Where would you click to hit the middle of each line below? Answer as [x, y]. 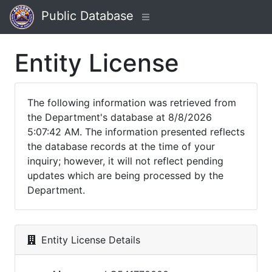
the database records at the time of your [121, 146]
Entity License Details [89, 240]
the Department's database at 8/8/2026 [120, 117]
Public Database [84, 16]
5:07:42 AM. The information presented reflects [136, 132]
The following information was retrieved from [132, 103]
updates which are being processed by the [125, 175]
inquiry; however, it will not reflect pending [125, 161]
